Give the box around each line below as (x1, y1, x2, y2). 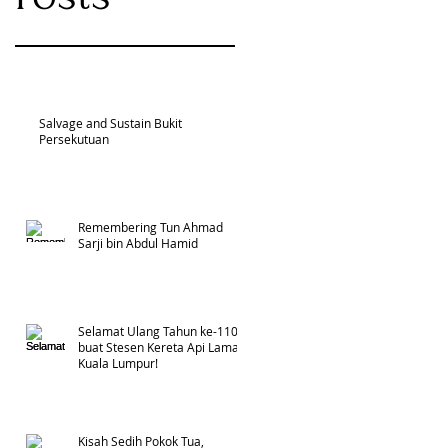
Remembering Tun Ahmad (78, 218, 223, 235)
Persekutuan (39, 130, 109, 147)
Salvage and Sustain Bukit (39, 114, 182, 131)
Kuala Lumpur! (78, 354, 158, 371)
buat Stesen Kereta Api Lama (78, 338, 239, 355)
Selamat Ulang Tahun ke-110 (78, 322, 238, 339)
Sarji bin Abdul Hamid (78, 234, 198, 251)
